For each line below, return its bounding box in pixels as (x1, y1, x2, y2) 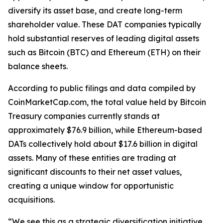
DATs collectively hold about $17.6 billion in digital (8, 139, 198, 149)
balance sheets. (8, 61, 68, 71)
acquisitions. (8, 195, 55, 205)
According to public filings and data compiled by (8, 83, 196, 93)
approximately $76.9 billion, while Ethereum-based (8, 125, 202, 135)
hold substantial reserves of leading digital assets (8, 33, 199, 43)
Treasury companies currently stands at (8, 111, 160, 121)
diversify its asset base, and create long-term (8, 5, 182, 15)
